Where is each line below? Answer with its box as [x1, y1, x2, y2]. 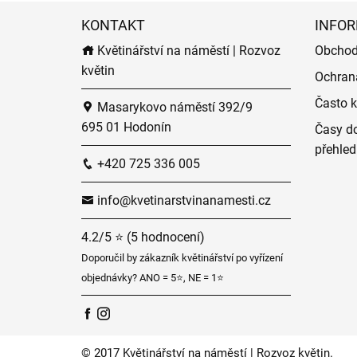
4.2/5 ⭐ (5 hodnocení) [81, 229, 205, 245]
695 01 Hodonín [81, 120, 171, 135]
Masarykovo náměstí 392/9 [94, 100, 253, 115]
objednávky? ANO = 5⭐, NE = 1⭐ [81, 272, 224, 284]
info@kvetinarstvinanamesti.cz [94, 193, 271, 208]
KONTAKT [81, 17, 145, 33]
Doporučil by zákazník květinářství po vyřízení [81, 252, 283, 264]
